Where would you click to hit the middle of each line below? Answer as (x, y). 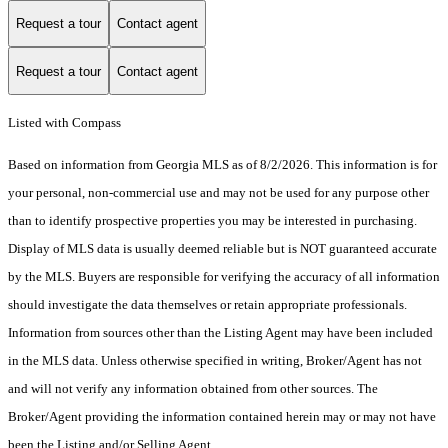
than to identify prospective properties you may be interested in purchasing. (212, 221)
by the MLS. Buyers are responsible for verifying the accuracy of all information (224, 277)
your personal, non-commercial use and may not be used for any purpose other (218, 193)
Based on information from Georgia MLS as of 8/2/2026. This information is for (222, 165)
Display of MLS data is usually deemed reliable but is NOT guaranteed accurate (222, 249)
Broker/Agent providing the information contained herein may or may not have (222, 417)
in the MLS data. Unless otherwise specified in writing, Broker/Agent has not (215, 361)
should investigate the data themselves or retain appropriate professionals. (207, 305)
